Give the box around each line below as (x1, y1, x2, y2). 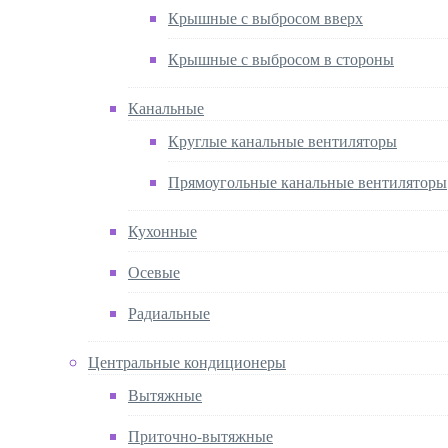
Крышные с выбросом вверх (168, 6, 363, 28)
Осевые (128, 260, 180, 282)
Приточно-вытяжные (128, 424, 273, 446)
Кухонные (128, 219, 197, 241)
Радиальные (128, 301, 210, 323)
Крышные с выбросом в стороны (168, 47, 394, 69)
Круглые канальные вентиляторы (168, 129, 397, 151)
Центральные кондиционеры (88, 350, 286, 372)
